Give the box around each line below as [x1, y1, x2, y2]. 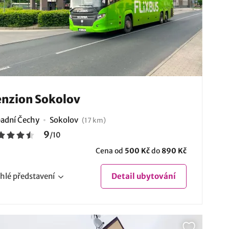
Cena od [95, 146, 125, 155]
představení [12, 171, 55, 181]
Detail [111, 171, 135, 181]
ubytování [134, 171, 176, 181]
